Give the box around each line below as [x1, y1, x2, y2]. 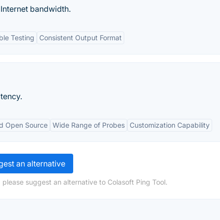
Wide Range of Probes [53, 121, 125, 129]
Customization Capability [130, 121, 210, 129]
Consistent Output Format [39, 33, 122, 42]
